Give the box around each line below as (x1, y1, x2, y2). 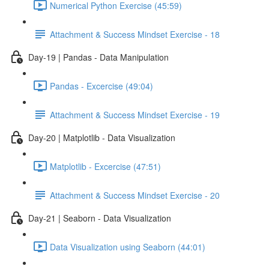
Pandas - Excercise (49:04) (50, 79, 153, 92)
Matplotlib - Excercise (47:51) (50, 160, 161, 172)
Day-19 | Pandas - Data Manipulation (28, 50, 169, 63)
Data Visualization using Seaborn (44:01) (50, 240, 205, 253)
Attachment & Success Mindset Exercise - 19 (50, 108, 220, 121)
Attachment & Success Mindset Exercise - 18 (50, 28, 220, 40)
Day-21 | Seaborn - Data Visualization (28, 211, 171, 224)
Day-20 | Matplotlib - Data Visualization (28, 131, 175, 144)
